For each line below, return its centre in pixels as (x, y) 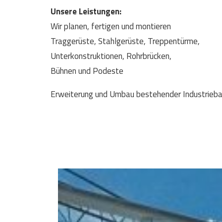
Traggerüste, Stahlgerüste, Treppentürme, (125, 41)
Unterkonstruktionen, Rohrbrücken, (111, 56)
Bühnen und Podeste (87, 71)
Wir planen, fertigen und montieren (111, 27)
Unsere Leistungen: (86, 12)
